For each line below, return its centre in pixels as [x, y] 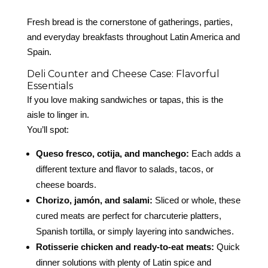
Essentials [50, 86]
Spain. [39, 52]
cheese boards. [66, 185]
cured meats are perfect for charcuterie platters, [128, 216]
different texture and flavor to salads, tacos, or [124, 169]
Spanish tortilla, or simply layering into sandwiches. [135, 232]
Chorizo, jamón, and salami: [94, 200]
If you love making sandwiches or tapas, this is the [125, 100]
